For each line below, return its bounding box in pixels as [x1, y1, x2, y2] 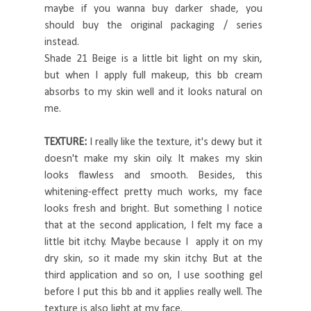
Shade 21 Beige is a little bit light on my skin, [44, 53, 262, 65]
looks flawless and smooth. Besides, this [44, 170, 262, 182]
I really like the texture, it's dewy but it [90, 137, 262, 149]
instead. [44, 37, 79, 49]
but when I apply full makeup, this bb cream [44, 70, 262, 82]
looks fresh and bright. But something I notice [44, 203, 262, 215]
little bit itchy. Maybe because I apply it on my [44, 237, 262, 249]
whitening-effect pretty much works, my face [44, 187, 262, 199]
